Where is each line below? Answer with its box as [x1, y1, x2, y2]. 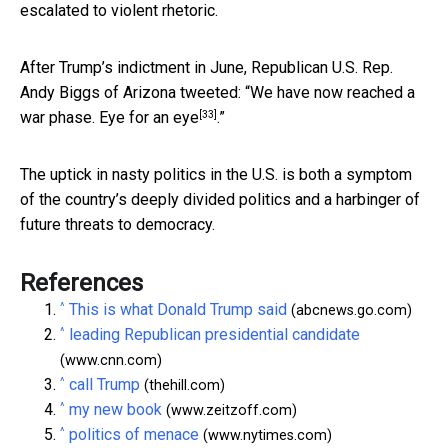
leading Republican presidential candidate [69, 325, 360, 345]
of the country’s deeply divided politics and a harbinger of [20, 190, 420, 210]
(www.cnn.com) [60, 352, 162, 370]
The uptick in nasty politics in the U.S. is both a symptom [20, 165, 412, 185]
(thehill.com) [140, 377, 225, 395]
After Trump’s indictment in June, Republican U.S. [20, 58, 362, 78]
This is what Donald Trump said [69, 300, 287, 320]
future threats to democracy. [20, 215, 215, 235]
